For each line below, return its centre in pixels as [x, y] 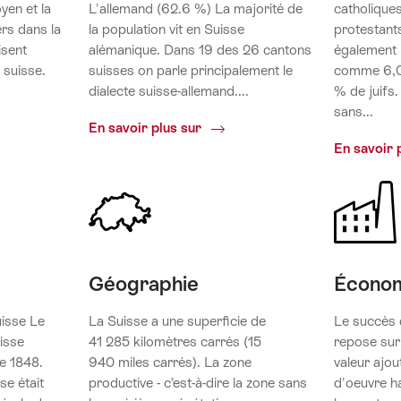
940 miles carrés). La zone [170, 363]
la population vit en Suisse [166, 30]
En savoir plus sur [146, 128]
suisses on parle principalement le [190, 71]
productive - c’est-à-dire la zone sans [197, 383]
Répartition [241, 126]
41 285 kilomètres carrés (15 [175, 342]
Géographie [143, 284]
